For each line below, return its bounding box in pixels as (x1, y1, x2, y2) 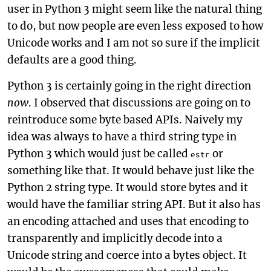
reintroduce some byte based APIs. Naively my (7, 113, 243, 126)
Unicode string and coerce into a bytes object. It (7, 249, 247, 262)
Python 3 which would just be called (7, 147, 191, 160)
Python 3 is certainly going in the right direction (7, 79, 251, 93)
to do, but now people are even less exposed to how (7, 19, 263, 33)
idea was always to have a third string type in (7, 130, 237, 143)
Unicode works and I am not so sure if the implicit (7, 36, 260, 50)
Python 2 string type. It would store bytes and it (7, 181, 248, 194)
